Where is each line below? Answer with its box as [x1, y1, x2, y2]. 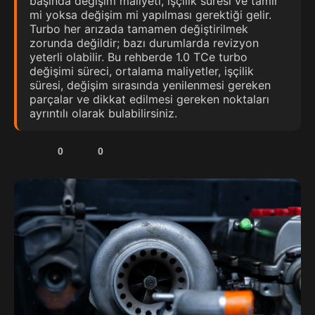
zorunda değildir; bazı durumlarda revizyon [30, 36, 259, 50]
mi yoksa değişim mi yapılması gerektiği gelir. [30, 8, 271, 22]
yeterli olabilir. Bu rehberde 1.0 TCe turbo [30, 50, 247, 64]
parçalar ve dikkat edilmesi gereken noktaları [30, 92, 269, 106]
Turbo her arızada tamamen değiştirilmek [30, 22, 248, 36]
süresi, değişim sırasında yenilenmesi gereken [30, 78, 271, 92]
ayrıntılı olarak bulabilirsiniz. [30, 106, 177, 120]
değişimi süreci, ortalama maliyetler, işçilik [30, 64, 254, 78]
